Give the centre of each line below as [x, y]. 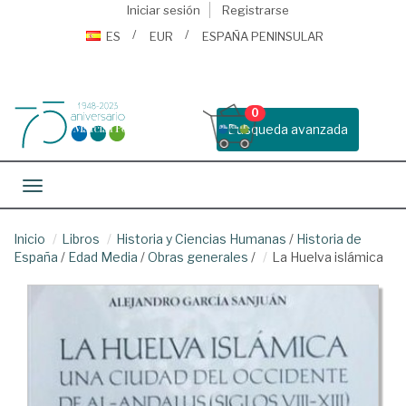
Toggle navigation [86, 187]
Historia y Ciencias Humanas [201, 239]
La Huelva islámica [328, 257]
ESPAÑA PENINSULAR [263, 36]
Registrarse [255, 10]
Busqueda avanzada [288, 129]
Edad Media [103, 257]
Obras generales [198, 257]
